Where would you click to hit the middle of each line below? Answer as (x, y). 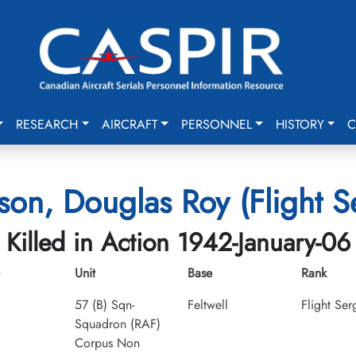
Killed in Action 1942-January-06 (178, 242)
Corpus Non (107, 343)
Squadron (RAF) (117, 324)
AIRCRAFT (130, 124)
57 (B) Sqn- (104, 305)
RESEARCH (47, 124)
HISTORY (300, 124)
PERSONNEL (216, 124)
